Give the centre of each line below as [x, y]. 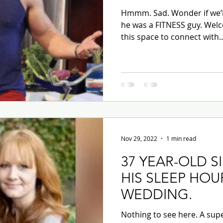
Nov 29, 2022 [139, 139]
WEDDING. [157, 195]
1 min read [181, 139]
